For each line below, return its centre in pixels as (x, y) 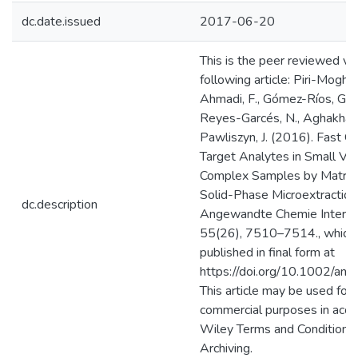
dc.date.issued (61, 22)
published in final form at (267, 253)
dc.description (60, 205)
